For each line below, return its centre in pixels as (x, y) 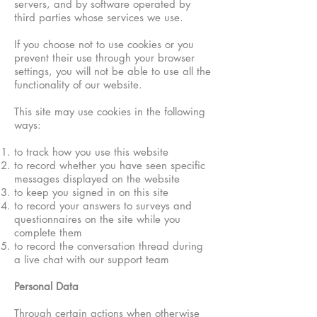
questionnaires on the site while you (97, 219)
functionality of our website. (78, 85)
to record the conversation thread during (109, 246)
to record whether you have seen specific (110, 165)
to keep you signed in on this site (91, 192)
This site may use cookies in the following (110, 111)
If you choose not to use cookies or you (104, 44)
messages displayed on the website (97, 179)
